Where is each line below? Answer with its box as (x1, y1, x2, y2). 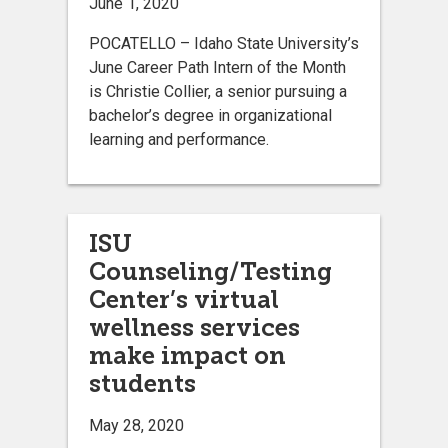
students (89, 368, 196, 398)
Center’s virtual (89, 284, 279, 314)
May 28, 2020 (89, 415, 184, 435)
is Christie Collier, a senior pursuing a (89, 81, 347, 101)
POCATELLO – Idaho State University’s (89, 33, 359, 53)
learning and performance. (89, 129, 269, 149)
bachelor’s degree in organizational (89, 105, 332, 125)
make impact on (89, 340, 286, 370)
